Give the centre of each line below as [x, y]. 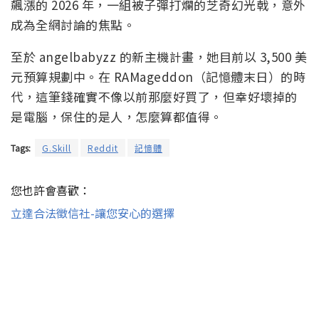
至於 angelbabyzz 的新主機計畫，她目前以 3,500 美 [159, 57]
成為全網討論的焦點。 [73, 25]
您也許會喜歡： [51, 190]
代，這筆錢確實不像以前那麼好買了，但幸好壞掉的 [154, 97]
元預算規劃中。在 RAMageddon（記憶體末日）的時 [158, 77]
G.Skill [57, 148]
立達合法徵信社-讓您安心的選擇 [93, 213]
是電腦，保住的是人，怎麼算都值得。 [117, 117]
